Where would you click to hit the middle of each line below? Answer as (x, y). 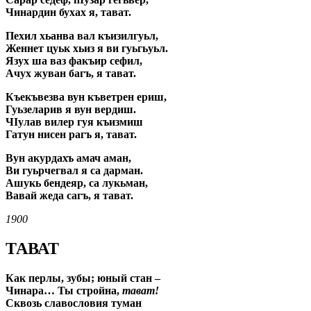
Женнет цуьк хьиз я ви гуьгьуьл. (87, 48)
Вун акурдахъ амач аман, (68, 158)
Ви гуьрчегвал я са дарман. (74, 170)
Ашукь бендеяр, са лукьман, (77, 183)
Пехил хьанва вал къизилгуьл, (82, 35)
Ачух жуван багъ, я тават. (71, 73)
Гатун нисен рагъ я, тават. (71, 134)
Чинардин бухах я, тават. (68, 12)
